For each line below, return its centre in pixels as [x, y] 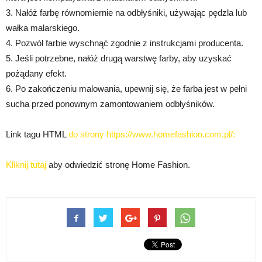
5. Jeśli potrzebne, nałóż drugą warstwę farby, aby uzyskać [119, 58]
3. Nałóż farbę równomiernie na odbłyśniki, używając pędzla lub [126, 13]
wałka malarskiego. [43, 28]
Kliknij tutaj [26, 165]
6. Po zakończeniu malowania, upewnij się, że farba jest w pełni [126, 89]
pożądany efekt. [36, 73]
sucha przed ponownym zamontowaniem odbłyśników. [110, 104]
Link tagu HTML [37, 134]
